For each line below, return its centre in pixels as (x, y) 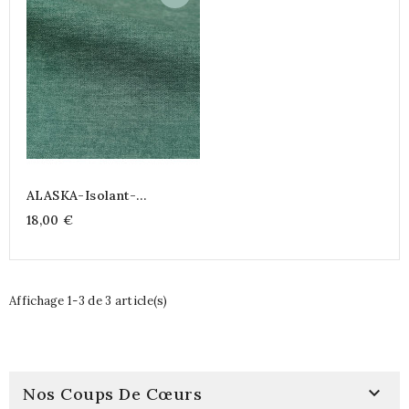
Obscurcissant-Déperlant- (112, 212)
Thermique (62, 229)
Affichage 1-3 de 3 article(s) (89, 301)
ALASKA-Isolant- (81, 196)
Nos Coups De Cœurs (112, 394)
